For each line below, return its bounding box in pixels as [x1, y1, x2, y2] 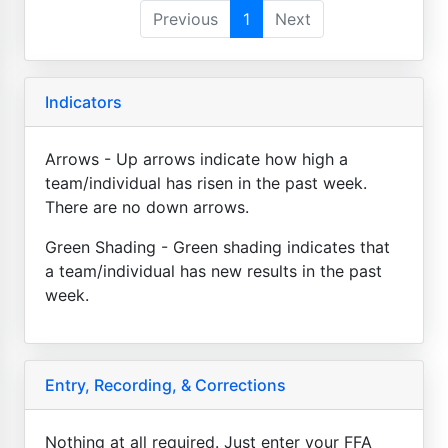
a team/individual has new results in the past [45, 260, 382, 281]
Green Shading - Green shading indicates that [45, 236, 390, 257]
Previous [152, 8, 218, 29]
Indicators [45, 91, 122, 112]
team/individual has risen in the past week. [45, 172, 367, 193]
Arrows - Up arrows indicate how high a [45, 148, 348, 169]
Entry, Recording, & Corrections [45, 374, 286, 395]
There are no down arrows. [45, 196, 249, 217]
